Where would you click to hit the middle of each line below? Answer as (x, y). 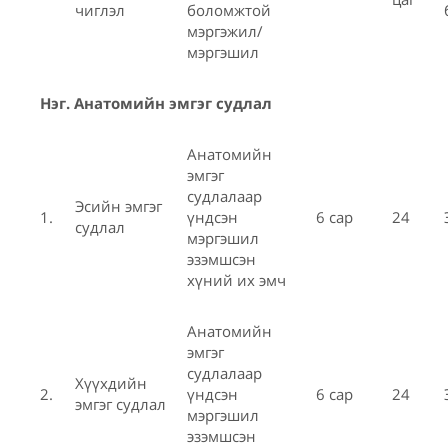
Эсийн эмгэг (118, 205)
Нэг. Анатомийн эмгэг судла (151, 102)
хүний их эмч (236, 279)
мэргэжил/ (225, 30)
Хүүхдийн (111, 382)
